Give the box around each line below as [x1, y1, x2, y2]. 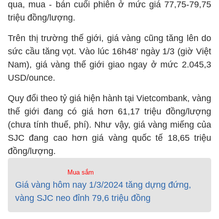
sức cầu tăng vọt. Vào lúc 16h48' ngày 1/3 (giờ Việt [8, 46, 211, 56]
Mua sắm [67, 169, 94, 176]
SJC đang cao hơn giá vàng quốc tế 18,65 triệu [8, 133, 211, 143]
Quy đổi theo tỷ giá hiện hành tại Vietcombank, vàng [8, 93, 211, 103]
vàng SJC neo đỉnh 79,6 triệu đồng [15, 193, 151, 203]
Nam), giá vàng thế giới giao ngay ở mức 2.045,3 [8, 60, 211, 69]
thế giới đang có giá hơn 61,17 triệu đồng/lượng [8, 107, 211, 116]
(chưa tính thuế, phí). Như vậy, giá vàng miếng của [8, 120, 211, 130]
